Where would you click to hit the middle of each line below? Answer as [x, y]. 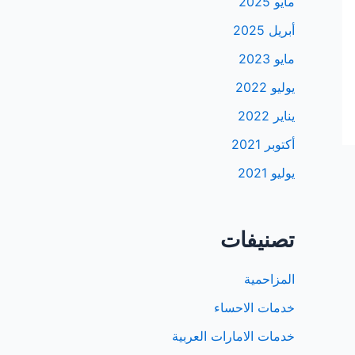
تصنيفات [258, 240]
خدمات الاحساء [254, 307]
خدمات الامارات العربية [233, 336]
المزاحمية [269, 279]
